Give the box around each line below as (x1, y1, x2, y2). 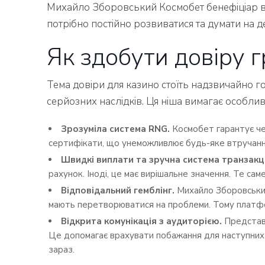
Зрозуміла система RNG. (61, 123, 172, 135)
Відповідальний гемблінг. (61, 185, 177, 196)
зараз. (49, 244, 75, 256)
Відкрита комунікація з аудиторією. (61, 215, 224, 227)
